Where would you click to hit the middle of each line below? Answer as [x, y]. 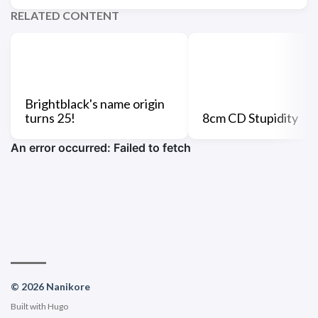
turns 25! [50, 117]
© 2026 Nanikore [50, 286]
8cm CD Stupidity [250, 117]
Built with [29, 306]
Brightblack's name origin [95, 103]
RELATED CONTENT [65, 15]
